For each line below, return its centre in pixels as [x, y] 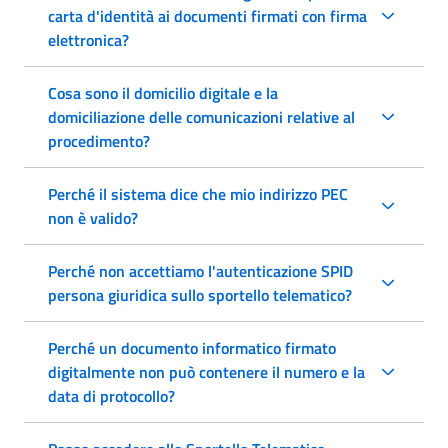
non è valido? [93, 217]
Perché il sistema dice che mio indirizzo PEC [198, 193]
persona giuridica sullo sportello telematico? [200, 294]
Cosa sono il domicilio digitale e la [163, 92]
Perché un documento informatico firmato [192, 347]
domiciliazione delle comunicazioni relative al [201, 116]
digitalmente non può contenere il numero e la [206, 371]
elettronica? [88, 39]
